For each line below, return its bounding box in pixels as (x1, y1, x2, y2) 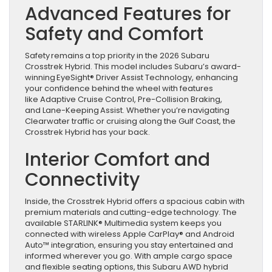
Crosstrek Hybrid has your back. (25, 126, 150, 138)
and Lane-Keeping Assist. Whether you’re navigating (25, 104, 229, 117)
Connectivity (25, 167, 149, 193)
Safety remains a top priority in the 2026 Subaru (25, 50, 209, 62)
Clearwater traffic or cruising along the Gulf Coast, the (25, 115, 236, 127)
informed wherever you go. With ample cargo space (25, 250, 233, 262)
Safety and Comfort (25, 21, 206, 47)
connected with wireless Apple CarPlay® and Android (25, 228, 234, 240)
